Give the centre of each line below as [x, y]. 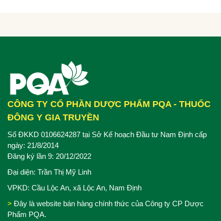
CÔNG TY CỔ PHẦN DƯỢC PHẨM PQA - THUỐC [109, 104]
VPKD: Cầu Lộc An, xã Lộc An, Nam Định [74, 187]
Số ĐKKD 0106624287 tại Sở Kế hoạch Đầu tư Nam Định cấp [107, 134]
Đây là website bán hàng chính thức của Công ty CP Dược [108, 203]
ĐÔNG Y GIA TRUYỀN [53, 117]
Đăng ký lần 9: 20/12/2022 [49, 156]
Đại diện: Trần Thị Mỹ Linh [49, 172]
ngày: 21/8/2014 [33, 145]
